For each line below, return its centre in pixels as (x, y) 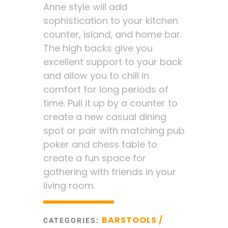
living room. (69, 186)
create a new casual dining (105, 117)
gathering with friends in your (109, 172)
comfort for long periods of (106, 89)
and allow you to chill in (96, 76)
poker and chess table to (100, 144)
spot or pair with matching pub (114, 131)
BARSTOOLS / (132, 220)
